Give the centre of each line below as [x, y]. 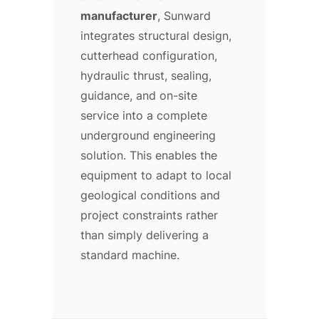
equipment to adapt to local [156, 175]
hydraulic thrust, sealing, [146, 75]
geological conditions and [150, 195]
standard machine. [130, 255]
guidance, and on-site [139, 95]
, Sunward [184, 15]
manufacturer [119, 15]
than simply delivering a [145, 235]
